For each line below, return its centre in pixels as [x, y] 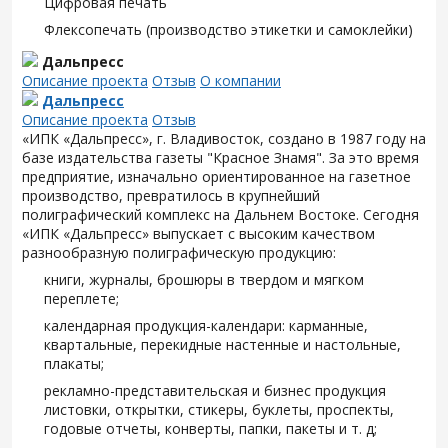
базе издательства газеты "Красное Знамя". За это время [220, 157]
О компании [240, 80]
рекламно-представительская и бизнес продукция [215, 390]
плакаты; [74, 363]
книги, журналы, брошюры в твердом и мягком [204, 279]
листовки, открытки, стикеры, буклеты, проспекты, [219, 409]
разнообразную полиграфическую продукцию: [179, 252]
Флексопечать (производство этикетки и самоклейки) [228, 29]
